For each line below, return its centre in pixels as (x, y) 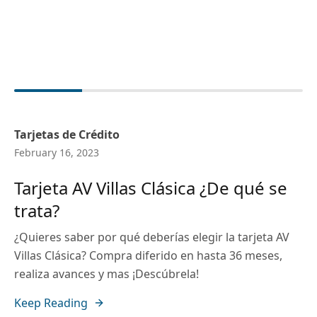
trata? (37, 211)
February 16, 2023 (57, 152)
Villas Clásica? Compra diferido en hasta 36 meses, (148, 255)
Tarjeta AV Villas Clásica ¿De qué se (151, 188)
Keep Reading (51, 303)
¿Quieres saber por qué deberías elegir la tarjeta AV (152, 237)
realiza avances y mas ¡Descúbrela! (106, 274)
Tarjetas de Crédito (67, 134)
